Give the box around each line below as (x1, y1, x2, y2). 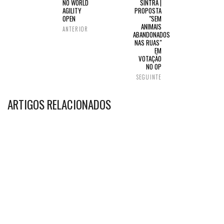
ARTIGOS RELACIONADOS (7, 96, 111, 113)
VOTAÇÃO (138, 53, 161, 63)
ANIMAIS (141, 21, 161, 31)
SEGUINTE (136, 73, 161, 81)
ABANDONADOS (132, 29, 170, 39)
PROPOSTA (134, 5, 161, 15)
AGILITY (62, 5, 81, 15)
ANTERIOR (62, 25, 88, 33)
